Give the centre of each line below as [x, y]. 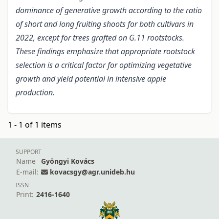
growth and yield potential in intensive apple [91, 79]
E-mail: [27, 172]
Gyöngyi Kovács [68, 161]
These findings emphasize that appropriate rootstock [105, 52]
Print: [25, 195]
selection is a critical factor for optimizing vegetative [104, 65]
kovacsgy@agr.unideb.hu [92, 172]
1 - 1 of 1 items [35, 125]
